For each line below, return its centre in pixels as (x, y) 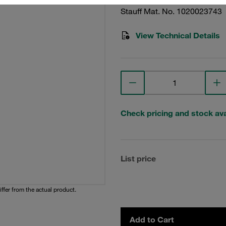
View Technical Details (178, 35)
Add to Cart (152, 219)
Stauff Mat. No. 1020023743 (171, 11)
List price (138, 158)
